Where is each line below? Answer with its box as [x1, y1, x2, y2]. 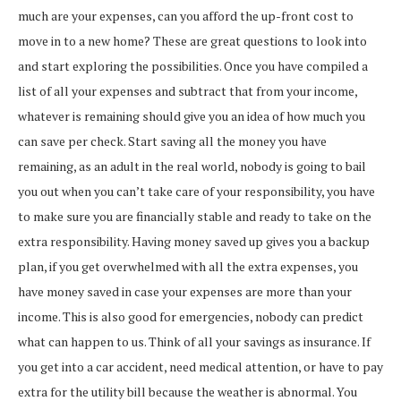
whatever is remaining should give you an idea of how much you [18, 107, 365, 124]
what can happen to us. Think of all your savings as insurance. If [18, 332, 371, 350]
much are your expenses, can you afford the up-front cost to [18, 6, 354, 24]
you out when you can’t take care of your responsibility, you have [18, 182, 375, 200]
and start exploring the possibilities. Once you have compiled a [18, 56, 368, 74]
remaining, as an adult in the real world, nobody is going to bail [18, 157, 366, 175]
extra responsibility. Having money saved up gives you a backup [18, 232, 370, 250]
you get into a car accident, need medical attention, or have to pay [18, 357, 383, 375]
